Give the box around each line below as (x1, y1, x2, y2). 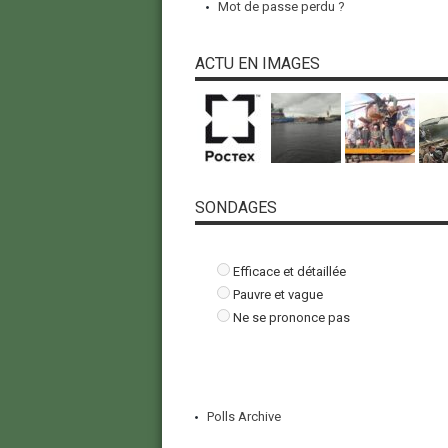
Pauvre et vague (232, 287, 323, 303)
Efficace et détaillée (232, 264, 346, 280)
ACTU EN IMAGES (194, 54, 320, 74)
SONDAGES (194, 198, 277, 218)
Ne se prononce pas (232, 310, 350, 326)
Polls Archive (206, 409, 281, 425)
